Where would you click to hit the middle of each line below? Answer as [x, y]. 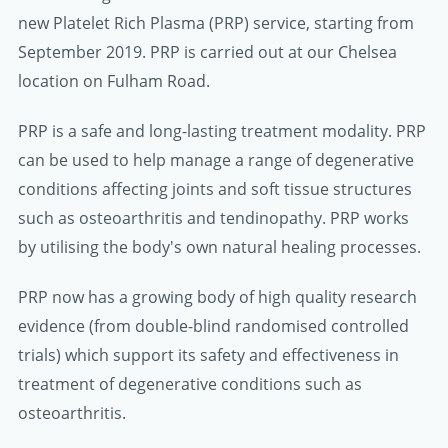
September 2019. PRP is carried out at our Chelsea [207, 51]
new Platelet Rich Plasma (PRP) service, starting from [216, 22]
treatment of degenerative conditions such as [190, 384]
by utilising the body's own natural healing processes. [219, 247]
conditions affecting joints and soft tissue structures [215, 189]
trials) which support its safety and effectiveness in [208, 355]
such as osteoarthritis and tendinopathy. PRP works [213, 218]
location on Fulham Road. [114, 80]
